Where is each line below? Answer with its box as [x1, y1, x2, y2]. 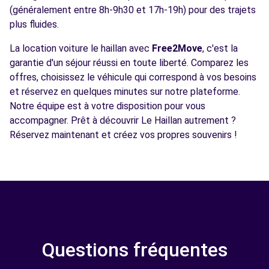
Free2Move [152, 43, 202, 54]
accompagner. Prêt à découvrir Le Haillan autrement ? [10, 115, 236, 126]
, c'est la [202, 43, 238, 54]
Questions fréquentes [41, 238, 228, 261]
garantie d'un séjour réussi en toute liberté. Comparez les [10, 57, 249, 68]
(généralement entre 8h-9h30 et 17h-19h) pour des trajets [10, 4, 256, 16]
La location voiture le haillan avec [10, 43, 152, 54]
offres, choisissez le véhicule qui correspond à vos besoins [10, 71, 256, 83]
